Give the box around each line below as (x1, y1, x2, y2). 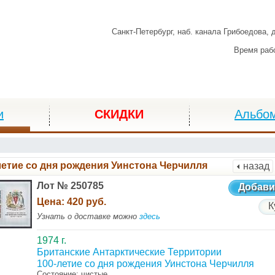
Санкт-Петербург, (112, 27, 177, 36)
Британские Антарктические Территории (36, 247, 222, 257)
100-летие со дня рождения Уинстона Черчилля (36, 258, 254, 269)
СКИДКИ (95, 107, 144, 121)
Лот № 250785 (36, 180, 104, 191)
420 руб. (66, 196, 106, 207)
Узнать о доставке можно (36, 212, 139, 221)
